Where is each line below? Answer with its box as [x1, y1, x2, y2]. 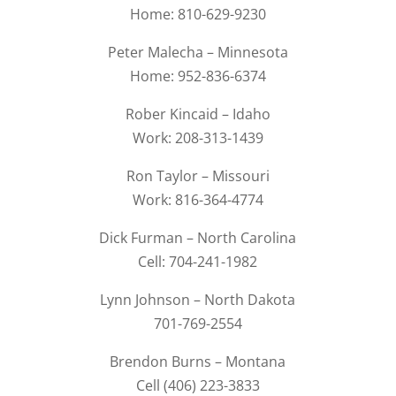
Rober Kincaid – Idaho [125, 104, 270, 125]
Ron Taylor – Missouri [126, 166, 270, 187]
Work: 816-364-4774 [132, 190, 263, 210]
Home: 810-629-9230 [129, 4, 266, 25]
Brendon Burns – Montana [110, 352, 286, 372]
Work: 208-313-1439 [132, 128, 263, 148]
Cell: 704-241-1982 [138, 252, 258, 272]
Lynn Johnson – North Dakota [100, 290, 296, 310]
